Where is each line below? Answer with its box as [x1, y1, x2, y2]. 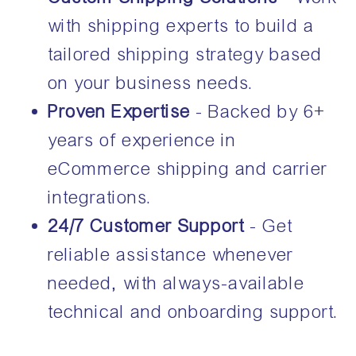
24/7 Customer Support [48, 215, 245, 237]
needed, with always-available [48, 272, 305, 294]
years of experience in [48, 129, 237, 151]
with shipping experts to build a [48, 14, 315, 37]
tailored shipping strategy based [48, 43, 323, 65]
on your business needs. [48, 72, 254, 94]
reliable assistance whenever [48, 243, 294, 265]
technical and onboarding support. [48, 300, 339, 323]
